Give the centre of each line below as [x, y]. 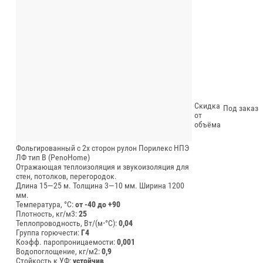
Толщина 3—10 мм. [105, 185]
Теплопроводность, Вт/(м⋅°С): [67, 223]
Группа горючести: [48, 232]
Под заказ [241, 108]
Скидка [207, 105]
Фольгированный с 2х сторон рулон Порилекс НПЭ [102, 148]
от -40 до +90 [98, 204]
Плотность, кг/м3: [47, 213]
